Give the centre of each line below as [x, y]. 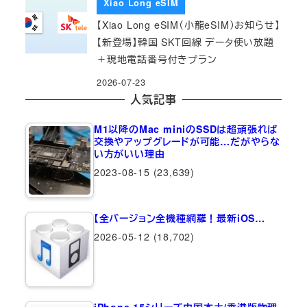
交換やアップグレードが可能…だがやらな [187, 141]
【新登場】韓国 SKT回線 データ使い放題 [185, 41]
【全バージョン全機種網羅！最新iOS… [179, 218]
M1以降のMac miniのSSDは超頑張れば [186, 128]
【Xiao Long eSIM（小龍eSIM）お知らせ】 [188, 24]
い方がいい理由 [129, 153]
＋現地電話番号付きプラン [157, 59]
